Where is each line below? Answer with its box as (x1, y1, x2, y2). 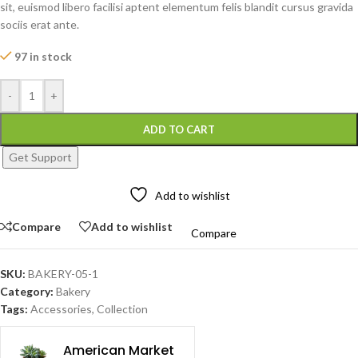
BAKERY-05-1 (28, 267, 98, 281)
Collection (97, 302, 148, 316)
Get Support (9, 150, 72, 165)
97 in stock (14, 50, 73, 64)
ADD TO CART (143, 123, 215, 137)
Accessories (30, 302, 92, 316)
